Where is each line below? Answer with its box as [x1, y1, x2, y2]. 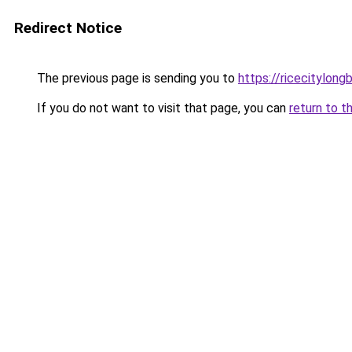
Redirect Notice [14, 19, 122, 37]
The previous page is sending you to [34, 71, 238, 86]
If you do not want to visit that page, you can [34, 101, 289, 115]
